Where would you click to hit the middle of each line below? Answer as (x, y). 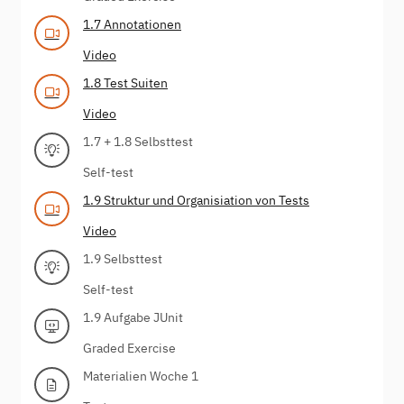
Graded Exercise (129, 348)
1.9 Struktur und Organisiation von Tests (196, 200)
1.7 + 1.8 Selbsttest (138, 141)
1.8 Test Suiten (125, 83)
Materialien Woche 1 (141, 376)
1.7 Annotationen (132, 24)
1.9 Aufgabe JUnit (133, 317)
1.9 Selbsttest (123, 258)
